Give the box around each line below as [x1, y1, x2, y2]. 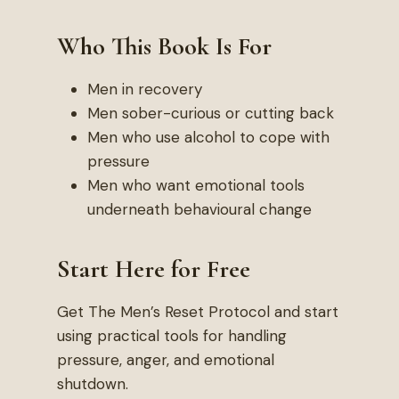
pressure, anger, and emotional [57, 350, 274, 370]
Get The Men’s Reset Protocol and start [57, 302, 338, 322]
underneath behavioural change [87, 199, 312, 219]
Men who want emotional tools [87, 175, 305, 195]
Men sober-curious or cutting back [87, 103, 334, 123]
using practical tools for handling [57, 326, 287, 346]
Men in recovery [87, 79, 202, 99]
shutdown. [57, 374, 128, 394]
